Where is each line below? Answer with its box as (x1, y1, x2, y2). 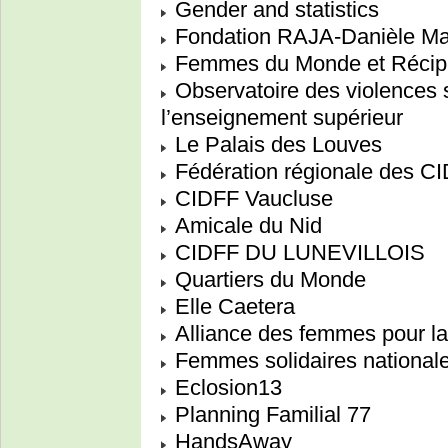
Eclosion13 (169, 375, 282, 401)
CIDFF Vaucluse (169, 186, 333, 212)
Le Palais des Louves (169, 132, 382, 158)
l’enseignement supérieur (161, 105, 403, 131)
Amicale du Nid (169, 213, 322, 239)
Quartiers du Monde (169, 267, 366, 293)
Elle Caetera (169, 294, 295, 320)
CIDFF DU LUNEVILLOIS (169, 240, 425, 266)
